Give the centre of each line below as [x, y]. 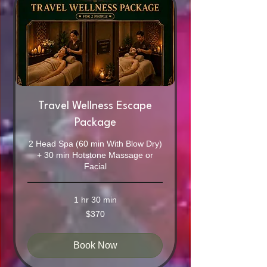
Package [95, 123]
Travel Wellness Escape [95, 106]
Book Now [95, 246]
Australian [41, 217]
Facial [95, 167]
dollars [36, 223]
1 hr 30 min [95, 200]
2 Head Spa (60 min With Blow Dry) [95, 144]
